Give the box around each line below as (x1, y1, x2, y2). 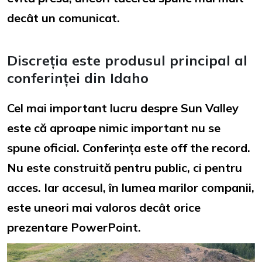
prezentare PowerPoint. (7, 219, 141, 235)
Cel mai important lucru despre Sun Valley (7, 100, 239, 115)
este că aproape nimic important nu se (7, 120, 220, 135)
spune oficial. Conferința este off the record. (7, 140, 250, 155)
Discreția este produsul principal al (7, 51, 247, 69)
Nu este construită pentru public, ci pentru (7, 160, 242, 175)
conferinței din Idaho (7, 68, 149, 87)
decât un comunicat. (7, 10, 120, 25)
